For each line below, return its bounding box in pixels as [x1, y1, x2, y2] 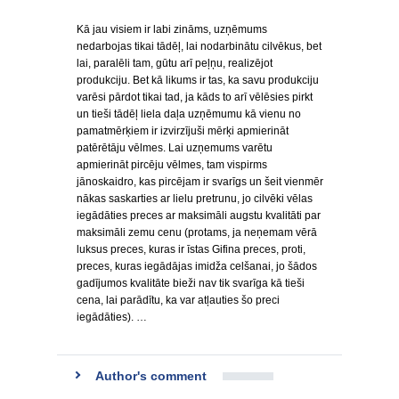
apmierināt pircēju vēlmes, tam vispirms [77, 159, 267, 171]
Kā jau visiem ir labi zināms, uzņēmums [77, 23, 267, 36]
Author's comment [95, 369, 207, 383]
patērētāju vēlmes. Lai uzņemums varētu [77, 142, 273, 154]
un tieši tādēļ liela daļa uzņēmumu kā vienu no [77, 108, 301, 120]
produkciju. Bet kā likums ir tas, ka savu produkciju [77, 74, 319, 86]
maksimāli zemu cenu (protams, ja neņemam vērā [77, 226, 317, 239]
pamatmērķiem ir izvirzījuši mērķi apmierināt [77, 125, 289, 137]
